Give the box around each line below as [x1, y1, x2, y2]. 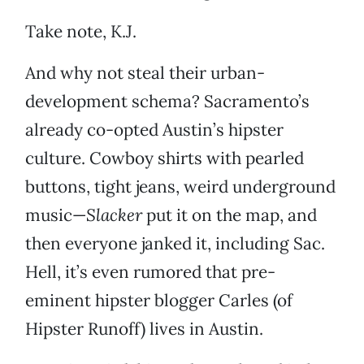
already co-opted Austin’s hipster [25, 119, 284, 141]
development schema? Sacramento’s [25, 90, 310, 113]
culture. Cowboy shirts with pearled [25, 147, 304, 170]
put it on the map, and [142, 204, 317, 227]
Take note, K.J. [25, 20, 136, 43]
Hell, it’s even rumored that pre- [25, 261, 275, 284]
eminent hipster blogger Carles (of [25, 289, 292, 312]
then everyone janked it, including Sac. [25, 232, 325, 255]
